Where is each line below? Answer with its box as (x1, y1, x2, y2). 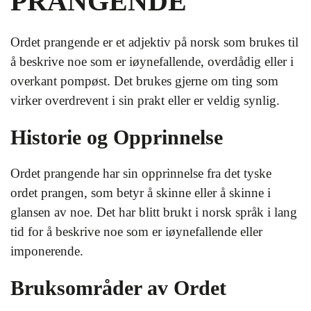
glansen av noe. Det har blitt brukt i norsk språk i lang (10, 204, 297, 219)
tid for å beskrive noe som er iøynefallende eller (10, 224, 262, 239)
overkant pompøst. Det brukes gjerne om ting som (10, 73, 278, 88)
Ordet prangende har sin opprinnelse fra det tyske (10, 165, 271, 180)
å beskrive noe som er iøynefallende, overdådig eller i (10, 53, 294, 69)
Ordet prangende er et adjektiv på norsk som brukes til (10, 34, 299, 49)
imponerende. (10, 243, 83, 258)
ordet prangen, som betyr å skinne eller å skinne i (10, 185, 271, 200)
